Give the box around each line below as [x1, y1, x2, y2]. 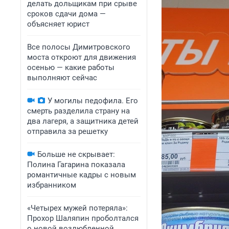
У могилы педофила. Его [48, 96, 138, 105]
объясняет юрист [27, 19, 89, 29]
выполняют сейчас [27, 73, 97, 82]
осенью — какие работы [27, 63, 114, 72]
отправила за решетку [27, 127, 108, 136]
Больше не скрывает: [37, 150, 115, 159]
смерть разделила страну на [27, 106, 130, 116]
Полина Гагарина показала [27, 160, 125, 169]
